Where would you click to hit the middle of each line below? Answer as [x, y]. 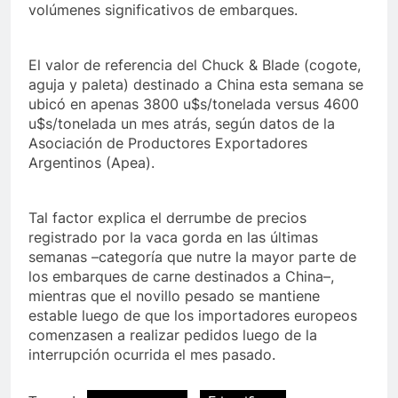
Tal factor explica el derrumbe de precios [167, 218]
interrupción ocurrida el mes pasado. [152, 354]
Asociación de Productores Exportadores [168, 143]
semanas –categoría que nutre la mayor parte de [192, 257]
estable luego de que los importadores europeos [193, 315]
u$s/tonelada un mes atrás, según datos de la [182, 123]
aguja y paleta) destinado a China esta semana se [196, 84]
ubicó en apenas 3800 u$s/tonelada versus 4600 [194, 104]
